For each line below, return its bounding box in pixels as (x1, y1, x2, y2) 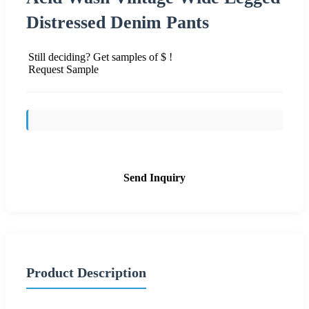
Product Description (26, 264, 146, 280)
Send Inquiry (123, 171, 186, 183)
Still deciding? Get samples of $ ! (28, 50, 172, 63)
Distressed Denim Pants (26, 12, 209, 32)
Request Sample (28, 63, 99, 75)
